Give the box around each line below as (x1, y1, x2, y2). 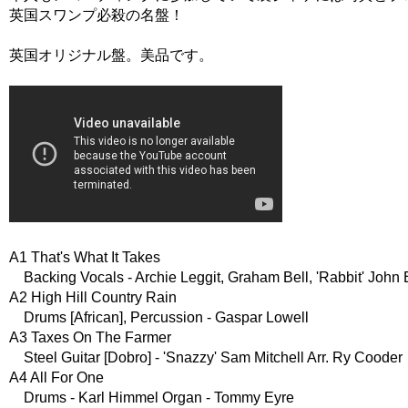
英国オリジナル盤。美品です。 (9, 46, 213, 63)
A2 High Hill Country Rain (9, 289, 177, 305)
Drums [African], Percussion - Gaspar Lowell (9, 309, 309, 325)
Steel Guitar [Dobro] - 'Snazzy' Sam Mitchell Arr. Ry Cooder (9, 349, 403, 365)
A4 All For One (9, 369, 104, 385)
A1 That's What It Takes (9, 249, 160, 265)
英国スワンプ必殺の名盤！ (9, 6, 184, 23)
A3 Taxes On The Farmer (9, 329, 171, 345)
